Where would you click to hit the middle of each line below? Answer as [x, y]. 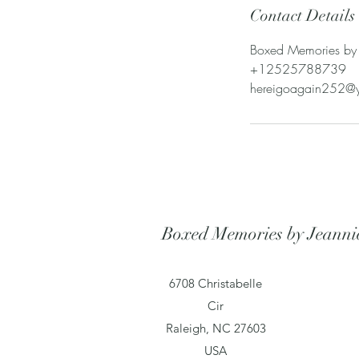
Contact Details [303, 16]
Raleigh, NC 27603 [216, 328]
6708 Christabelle [216, 283]
